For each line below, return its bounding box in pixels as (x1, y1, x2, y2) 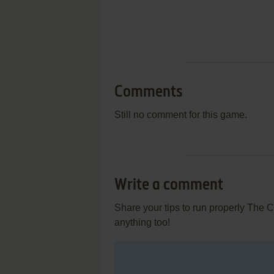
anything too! (114, 217, 170, 228)
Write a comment (114, 177, 223, 193)
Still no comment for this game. (114, 109, 247, 120)
